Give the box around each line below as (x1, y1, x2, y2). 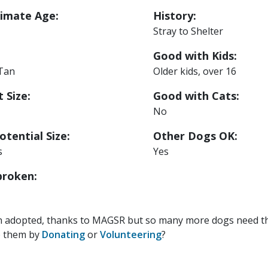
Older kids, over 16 (153, 65, 237, 78)
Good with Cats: (153, 89, 240, 103)
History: (153, 8, 197, 23)
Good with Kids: (153, 48, 237, 63)
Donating (42, 228, 85, 242)
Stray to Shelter (153, 25, 224, 38)
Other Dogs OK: (153, 129, 238, 144)
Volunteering (100, 228, 162, 242)
